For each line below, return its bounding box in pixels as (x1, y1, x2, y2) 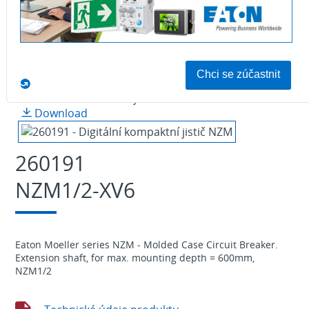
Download (31, 105, 88, 121)
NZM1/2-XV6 (14, 175, 135, 204)
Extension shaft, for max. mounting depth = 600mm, (14, 250, 255, 264)
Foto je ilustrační (107, 90, 194, 106)
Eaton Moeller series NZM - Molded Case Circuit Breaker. (14, 237, 278, 251)
